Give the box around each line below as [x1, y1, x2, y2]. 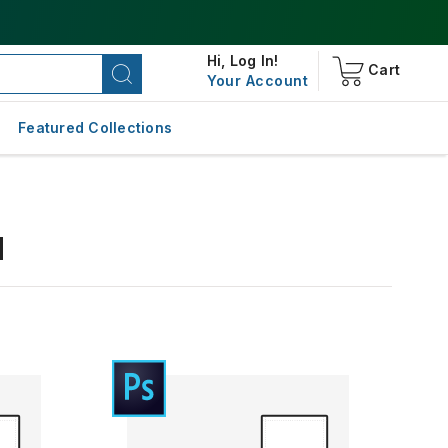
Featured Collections [18, 119, 172, 136]
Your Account [206, 72, 308, 89]
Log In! [229, 52, 279, 69]
